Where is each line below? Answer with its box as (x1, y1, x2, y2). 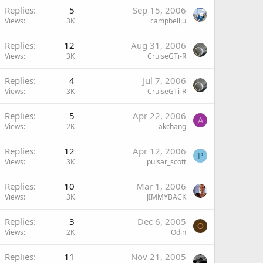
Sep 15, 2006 (133, 4, 186, 16)
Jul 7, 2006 (143, 75, 186, 86)
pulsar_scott (147, 157, 186, 167)
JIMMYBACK (147, 192, 186, 202)
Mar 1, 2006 (136, 180, 186, 192)
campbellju (150, 16, 186, 26)
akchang (159, 122, 186, 131)
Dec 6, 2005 (137, 215, 186, 227)
